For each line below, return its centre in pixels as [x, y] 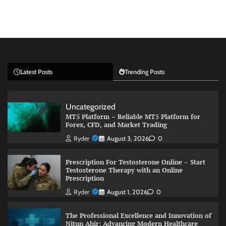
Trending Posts [145, 72]
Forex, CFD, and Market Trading [116, 125]
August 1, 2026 [127, 192]
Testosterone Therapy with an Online [124, 171]
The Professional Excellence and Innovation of [138, 216]
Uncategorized [90, 107]
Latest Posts [36, 72]
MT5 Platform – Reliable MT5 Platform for [133, 117]
